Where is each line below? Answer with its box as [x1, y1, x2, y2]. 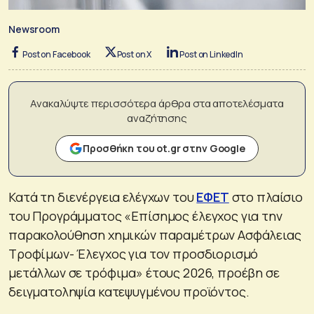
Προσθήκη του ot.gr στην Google [83, 141, 245, 155]
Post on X [116, 48, 152, 60]
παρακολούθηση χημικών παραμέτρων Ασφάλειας [8, 226, 301, 243]
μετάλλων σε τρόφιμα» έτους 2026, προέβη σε [8, 264, 280, 281]
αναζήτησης [127, 110, 187, 125]
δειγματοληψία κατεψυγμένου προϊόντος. [8, 282, 250, 300]
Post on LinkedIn [179, 48, 243, 60]
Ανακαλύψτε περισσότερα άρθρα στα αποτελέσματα [30, 95, 284, 111]
